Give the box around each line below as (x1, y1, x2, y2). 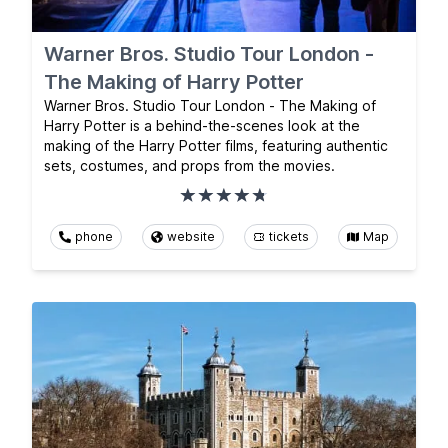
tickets (269, 228, 309, 244)
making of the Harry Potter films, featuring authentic (44, 136, 388, 154)
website (167, 228, 215, 244)
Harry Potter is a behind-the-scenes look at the (44, 116, 360, 134)
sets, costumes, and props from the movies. (44, 156, 335, 174)
